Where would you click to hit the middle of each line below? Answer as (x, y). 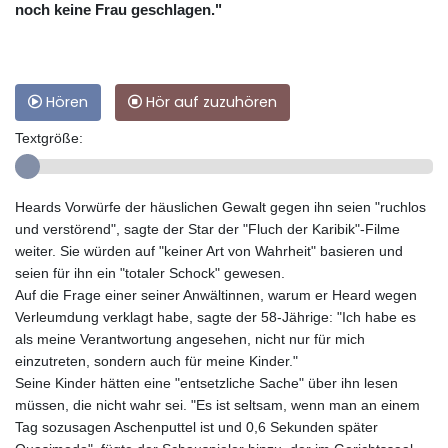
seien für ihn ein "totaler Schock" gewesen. (150, 273)
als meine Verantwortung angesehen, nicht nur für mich (190, 339)
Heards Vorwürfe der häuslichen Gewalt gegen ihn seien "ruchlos (220, 207)
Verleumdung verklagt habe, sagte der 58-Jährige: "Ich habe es (215, 317)
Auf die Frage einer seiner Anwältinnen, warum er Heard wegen (216, 295)
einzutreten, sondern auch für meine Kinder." (156, 361)
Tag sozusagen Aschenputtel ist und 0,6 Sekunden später (196, 427)
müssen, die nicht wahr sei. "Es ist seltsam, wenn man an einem (217, 405)
